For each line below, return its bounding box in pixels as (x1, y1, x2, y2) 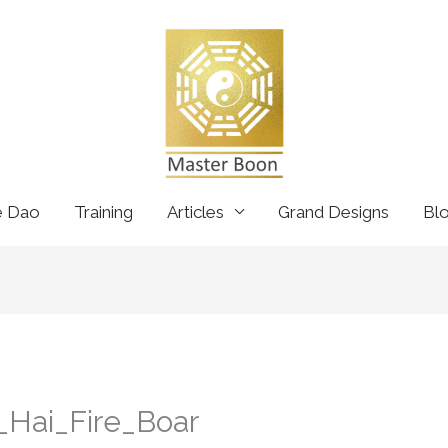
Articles (167, 201, 225, 222)
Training (74, 201, 134, 222)
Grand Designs (278, 201, 390, 222)
